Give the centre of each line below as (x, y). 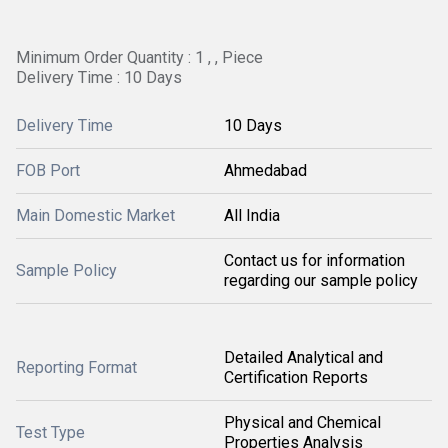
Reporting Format (76, 367)
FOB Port (48, 170)
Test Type (50, 432)
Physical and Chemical (302, 422)
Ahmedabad (265, 170)
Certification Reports (296, 377)
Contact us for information (314, 260)
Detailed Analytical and (303, 357)
